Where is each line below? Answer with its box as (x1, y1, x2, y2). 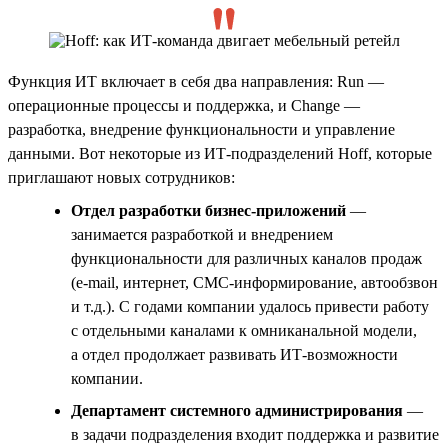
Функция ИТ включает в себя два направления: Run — (8, 72, 384, 90)
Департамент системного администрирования (71, 401, 407, 419)
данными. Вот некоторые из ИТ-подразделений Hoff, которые (8, 144, 432, 162)
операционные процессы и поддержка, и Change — (8, 96, 360, 114)
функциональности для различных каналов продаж (71, 249, 422, 267)
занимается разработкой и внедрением (71, 225, 333, 243)
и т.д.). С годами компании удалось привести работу (71, 297, 429, 315)
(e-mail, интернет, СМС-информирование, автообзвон (71, 273, 438, 291)
